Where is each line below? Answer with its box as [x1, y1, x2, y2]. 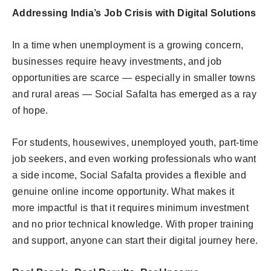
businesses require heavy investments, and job [12, 56, 222, 67]
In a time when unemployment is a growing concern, [12, 40, 244, 51]
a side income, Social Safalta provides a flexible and [12, 170, 246, 181]
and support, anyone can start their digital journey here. [12, 235, 258, 246]
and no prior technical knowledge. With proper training [12, 219, 254, 230]
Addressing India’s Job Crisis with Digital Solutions [12, 8, 256, 19]
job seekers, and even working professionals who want [12, 154, 256, 165]
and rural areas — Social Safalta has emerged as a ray [12, 89, 256, 100]
